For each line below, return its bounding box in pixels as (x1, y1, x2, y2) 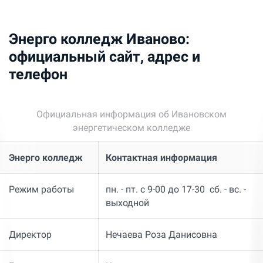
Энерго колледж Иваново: (9, 31, 190, 48)
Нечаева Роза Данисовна (105, 229, 217, 241)
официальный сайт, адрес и (9, 48, 200, 66)
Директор (9, 229, 52, 241)
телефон (9, 66, 68, 83)
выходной (105, 197, 149, 209)
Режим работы (9, 184, 74, 195)
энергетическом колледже (73, 122, 190, 134)
